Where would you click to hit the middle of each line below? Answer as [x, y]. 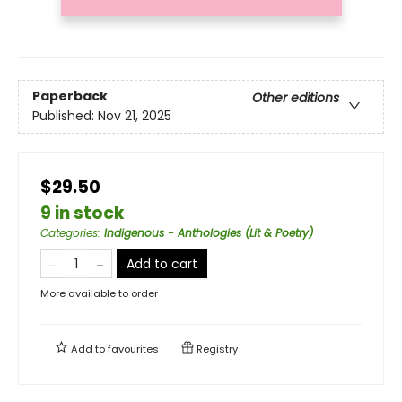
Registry [216, 349]
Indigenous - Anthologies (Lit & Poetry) [209, 232]
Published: [65, 116]
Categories [69, 232]
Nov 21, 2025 [135, 116]
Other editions [296, 98]
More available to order [99, 293]
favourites [133, 349]
